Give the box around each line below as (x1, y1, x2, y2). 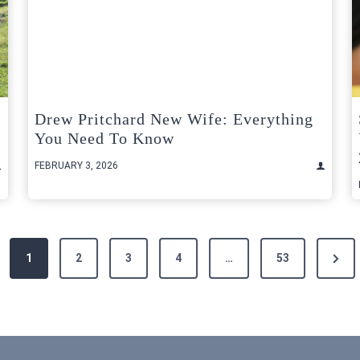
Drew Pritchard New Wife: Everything (35, 110, 313, 129)
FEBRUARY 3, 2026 (35, 160, 118, 172)
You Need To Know (35, 129, 174, 148)
